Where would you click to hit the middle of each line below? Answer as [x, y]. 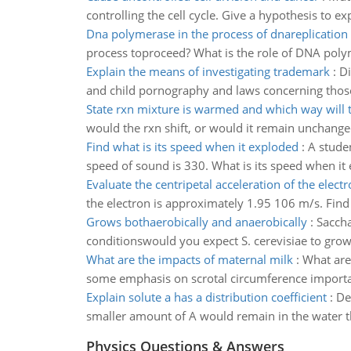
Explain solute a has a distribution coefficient [206, 297]
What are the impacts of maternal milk [189, 259]
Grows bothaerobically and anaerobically [196, 222]
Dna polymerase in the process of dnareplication [217, 34]
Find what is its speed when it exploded [192, 147]
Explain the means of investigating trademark [208, 71]
